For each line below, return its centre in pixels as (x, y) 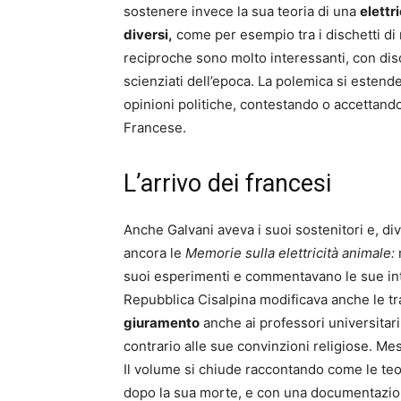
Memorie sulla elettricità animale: (290, 253)
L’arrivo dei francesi (227, 184)
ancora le (154, 253)
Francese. (155, 128)
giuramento (162, 323)
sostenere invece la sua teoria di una (242, 12)
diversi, (148, 35)
